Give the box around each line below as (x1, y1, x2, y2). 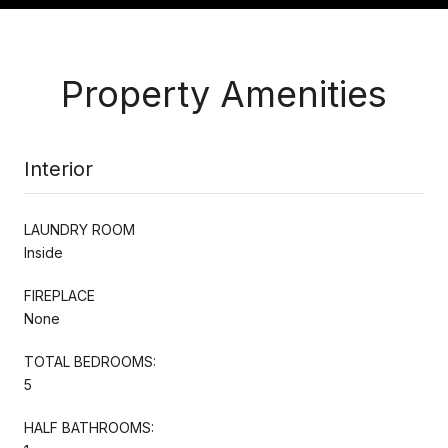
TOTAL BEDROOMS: (24, 352, 156, 370)
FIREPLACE (24, 286, 95, 304)
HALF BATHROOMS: (24, 418, 154, 436)
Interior (24, 156, 93, 181)
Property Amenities (61, 71, 387, 116)
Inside (24, 243, 63, 261)
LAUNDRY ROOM (24, 220, 135, 238)
